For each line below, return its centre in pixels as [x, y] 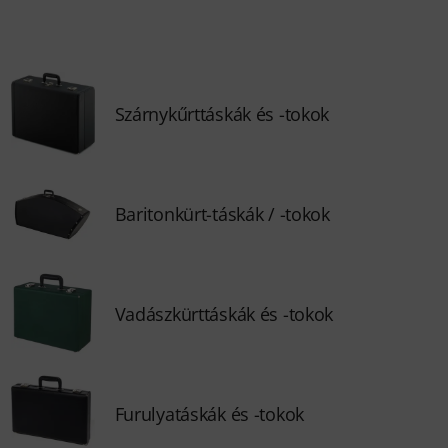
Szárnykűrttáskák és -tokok [222, 114]
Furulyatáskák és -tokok [209, 414]
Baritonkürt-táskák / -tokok [222, 214]
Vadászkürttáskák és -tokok [224, 314]
